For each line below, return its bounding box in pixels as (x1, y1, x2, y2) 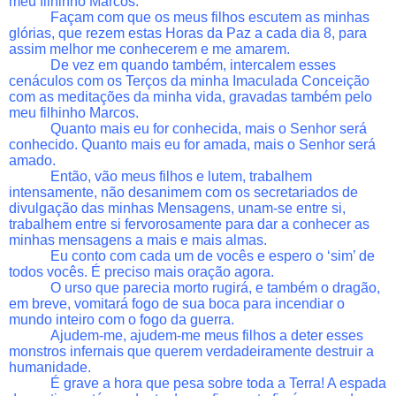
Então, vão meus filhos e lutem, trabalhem (50, 168, 313, 184)
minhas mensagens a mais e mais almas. (9, 232, 267, 247)
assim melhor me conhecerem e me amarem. (9, 41, 290, 57)
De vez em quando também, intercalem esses (50, 57, 337, 72)
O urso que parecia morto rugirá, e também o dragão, (50, 279, 381, 295)
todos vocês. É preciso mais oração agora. (9, 263, 274, 279)
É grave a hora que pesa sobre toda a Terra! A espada (50, 375, 387, 391)
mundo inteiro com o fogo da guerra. (9, 311, 234, 327)
